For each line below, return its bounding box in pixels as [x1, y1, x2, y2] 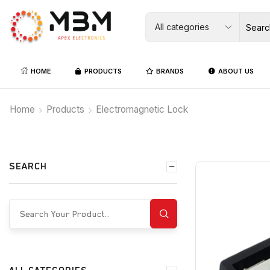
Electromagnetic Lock [96, 104, 188, 115]
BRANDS [156, 66, 184, 75]
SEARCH [9, 161, 47, 172]
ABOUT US [218, 66, 254, 75]
